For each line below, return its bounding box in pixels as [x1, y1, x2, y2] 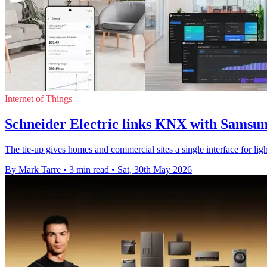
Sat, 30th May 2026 [117, 164, 192, 175]
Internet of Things [5, 93, 72, 104]
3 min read [69, 164, 109, 175]
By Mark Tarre [5, 164, 61, 175]
